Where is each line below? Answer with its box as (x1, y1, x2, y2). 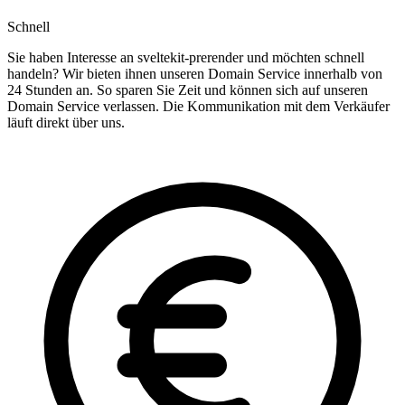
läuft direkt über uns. (7, 115, 125, 131)
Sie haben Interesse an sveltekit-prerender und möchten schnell (7, 50, 364, 66)
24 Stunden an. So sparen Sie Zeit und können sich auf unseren (7, 82, 368, 99)
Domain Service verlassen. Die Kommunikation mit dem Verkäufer (7, 99, 390, 115)
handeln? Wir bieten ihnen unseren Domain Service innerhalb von (7, 66, 382, 82)
